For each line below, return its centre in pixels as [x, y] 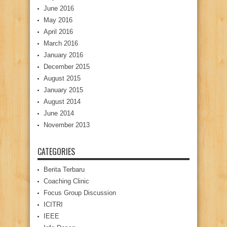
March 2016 [61, 44]
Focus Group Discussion [80, 193]
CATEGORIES [56, 152]
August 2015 [62, 79]
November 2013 [67, 125]
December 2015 [67, 67]
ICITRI [53, 205]
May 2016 [58, 20]
